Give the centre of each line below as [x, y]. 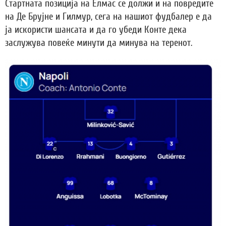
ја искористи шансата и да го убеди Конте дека [96, 30]
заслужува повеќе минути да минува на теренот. [99, 43]
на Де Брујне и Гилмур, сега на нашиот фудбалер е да [108, 16]
